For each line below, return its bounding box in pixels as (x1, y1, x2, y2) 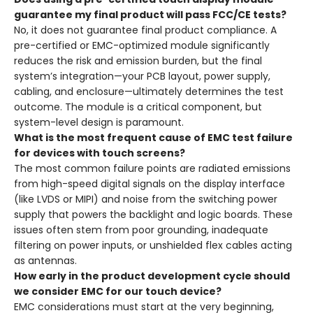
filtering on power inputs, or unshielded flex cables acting (14, 238, 292, 253)
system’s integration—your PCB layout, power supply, (14, 69, 270, 84)
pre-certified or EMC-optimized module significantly (14, 38, 270, 53)
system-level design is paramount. (14, 115, 184, 130)
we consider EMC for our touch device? (14, 284, 221, 299)
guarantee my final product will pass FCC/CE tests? (14, 8, 286, 22)
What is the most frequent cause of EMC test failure (14, 131, 293, 145)
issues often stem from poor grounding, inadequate (14, 223, 268, 238)
